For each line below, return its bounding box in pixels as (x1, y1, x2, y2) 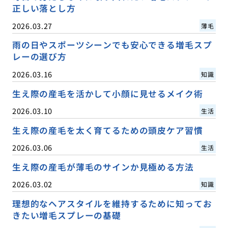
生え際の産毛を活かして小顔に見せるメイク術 (12, 87, 203, 100)
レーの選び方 (12, 50, 67, 63)
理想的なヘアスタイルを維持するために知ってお (12, 197, 212, 210)
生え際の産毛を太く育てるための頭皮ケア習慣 (12, 124, 203, 136)
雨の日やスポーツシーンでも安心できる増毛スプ (12, 39, 212, 51)
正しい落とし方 (12, 2, 76, 15)
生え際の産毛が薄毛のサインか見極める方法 (12, 160, 194, 173)
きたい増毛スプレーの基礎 (12, 209, 121, 221)
